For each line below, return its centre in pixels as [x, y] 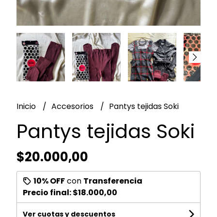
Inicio [27, 106]
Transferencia [113, 181]
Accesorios [73, 106]
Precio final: [47, 192]
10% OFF [49, 181]
